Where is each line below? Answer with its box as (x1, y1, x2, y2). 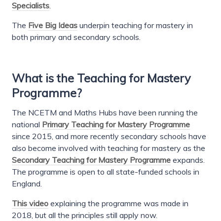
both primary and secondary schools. (12, 32, 141, 42)
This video (12, 198, 48, 209)
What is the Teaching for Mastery (12, 71, 190, 86)
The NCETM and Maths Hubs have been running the (12, 108, 198, 118)
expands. (171, 155, 205, 165)
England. (12, 179, 42, 189)
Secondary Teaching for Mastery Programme (12, 155, 171, 165)
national (12, 119, 42, 130)
